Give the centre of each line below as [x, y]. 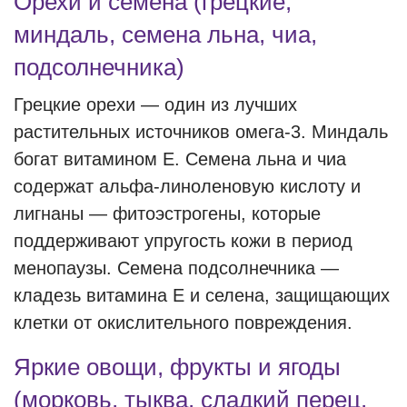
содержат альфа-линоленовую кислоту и [187, 186]
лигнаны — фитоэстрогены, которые [167, 213]
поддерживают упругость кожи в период [183, 241]
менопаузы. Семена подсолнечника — [176, 268]
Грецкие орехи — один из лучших [155, 104]
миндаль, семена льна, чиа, [165, 35]
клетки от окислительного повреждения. [183, 323]
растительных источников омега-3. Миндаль [201, 132]
